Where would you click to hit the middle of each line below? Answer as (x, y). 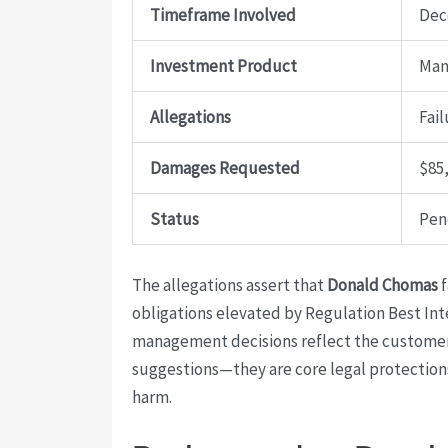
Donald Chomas (382, 284)
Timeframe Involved (223, 15)
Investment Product (223, 66)
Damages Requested (225, 168)
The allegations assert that (229, 284)
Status (174, 219)
